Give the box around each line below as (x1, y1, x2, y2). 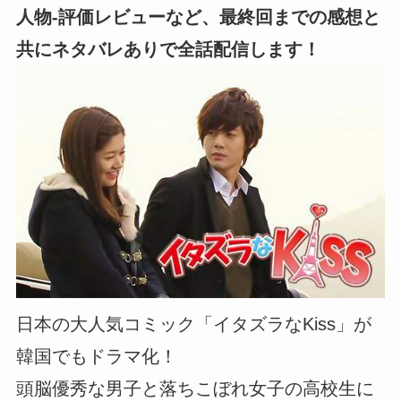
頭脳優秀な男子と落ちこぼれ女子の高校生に (15, 378, 374, 398)
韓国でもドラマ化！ (15, 346, 177, 366)
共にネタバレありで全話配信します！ (15, 38, 320, 59)
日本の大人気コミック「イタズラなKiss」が (15, 313, 371, 334)
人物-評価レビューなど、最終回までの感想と (15, 6, 380, 27)
